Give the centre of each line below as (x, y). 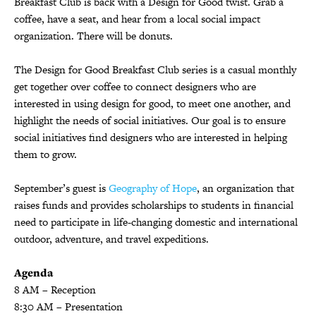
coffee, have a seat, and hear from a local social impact (137, 18)
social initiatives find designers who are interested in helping (151, 137)
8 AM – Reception (55, 289)
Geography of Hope (153, 188)
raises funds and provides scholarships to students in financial (154, 205)
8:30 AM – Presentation (68, 306)
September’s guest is (61, 188)
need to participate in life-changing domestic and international (156, 221)
